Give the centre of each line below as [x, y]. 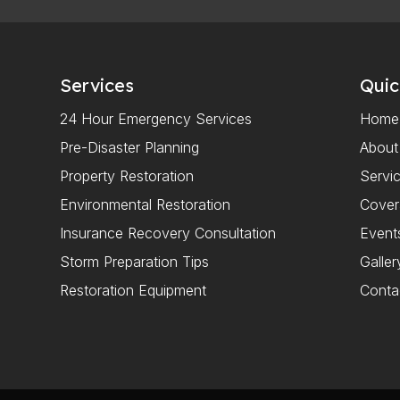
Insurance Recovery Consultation [168, 233]
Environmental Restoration [146, 205]
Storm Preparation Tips [135, 262]
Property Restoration [127, 176]
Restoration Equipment [133, 291]
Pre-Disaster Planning [130, 148]
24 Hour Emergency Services [156, 119]
